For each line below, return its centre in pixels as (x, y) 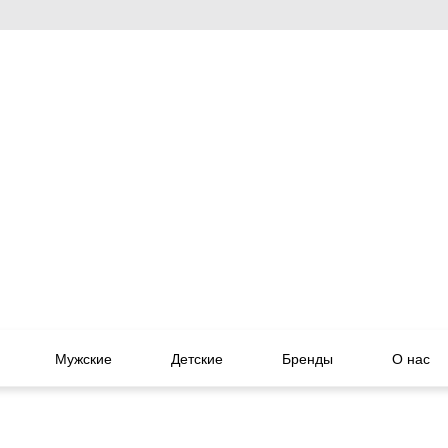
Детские (197, 358)
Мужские (84, 358)
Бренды (307, 358)
